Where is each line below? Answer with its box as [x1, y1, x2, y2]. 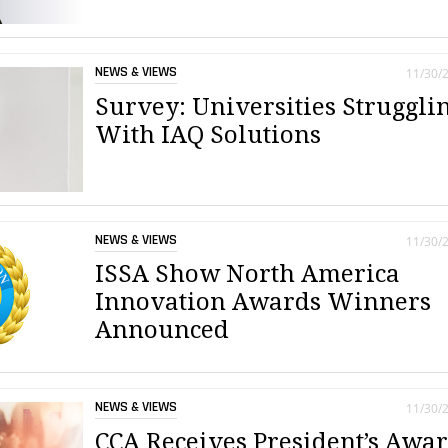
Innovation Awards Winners [95, 288, 432, 317]
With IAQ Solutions [95, 120, 322, 149]
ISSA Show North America [95, 260, 401, 289]
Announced [95, 316, 230, 345]
